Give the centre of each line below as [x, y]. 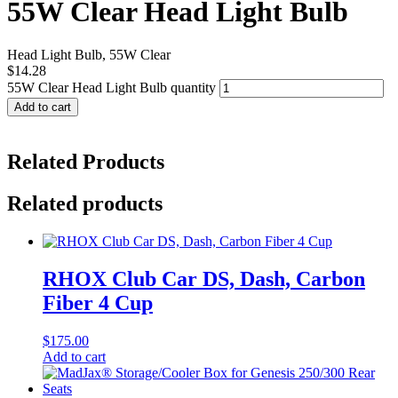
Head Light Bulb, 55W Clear [89, 54]
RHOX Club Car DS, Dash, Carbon [204, 279]
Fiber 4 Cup [98, 302]
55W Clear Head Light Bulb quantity [111, 87]
